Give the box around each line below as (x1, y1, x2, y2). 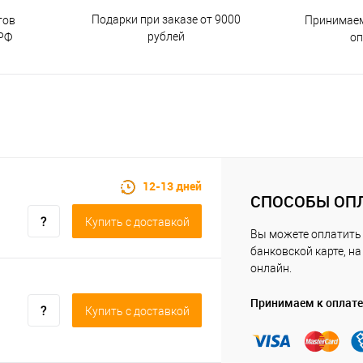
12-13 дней (143, 178, 202, 194)
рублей (147, 29, 185, 43)
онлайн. (250, 262, 292, 275)
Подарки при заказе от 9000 (91, 12, 241, 26)
